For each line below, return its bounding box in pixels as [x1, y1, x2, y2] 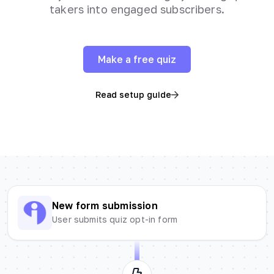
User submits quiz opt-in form [52, 214, 178, 225]
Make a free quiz [98, 53, 176, 65]
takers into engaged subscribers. [50, 2, 224, 16]
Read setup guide [95, 89, 171, 100]
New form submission [52, 199, 158, 212]
